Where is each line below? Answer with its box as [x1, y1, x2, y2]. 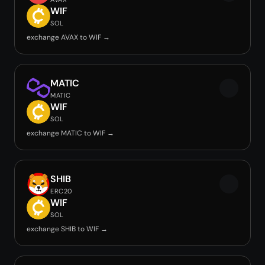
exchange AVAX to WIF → [27, 33, 110, 42]
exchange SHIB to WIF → [27, 224, 108, 234]
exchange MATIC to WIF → [27, 128, 114, 138]
